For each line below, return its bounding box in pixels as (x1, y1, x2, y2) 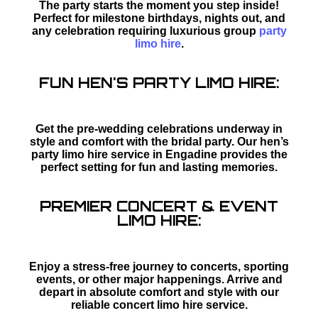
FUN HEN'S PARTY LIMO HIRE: (38, 73, 280, 92)
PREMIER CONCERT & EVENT (40, 197, 278, 215)
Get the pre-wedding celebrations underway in (35, 122, 283, 135)
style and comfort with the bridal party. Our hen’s (29, 135, 289, 148)
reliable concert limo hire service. (70, 298, 248, 311)
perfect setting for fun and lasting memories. (40, 160, 278, 173)
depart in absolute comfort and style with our (39, 285, 279, 298)
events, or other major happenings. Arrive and (35, 273, 283, 285)
